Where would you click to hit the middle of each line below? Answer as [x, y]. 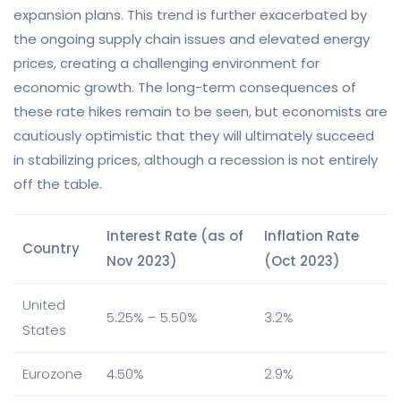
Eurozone [52, 374]
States [44, 330]
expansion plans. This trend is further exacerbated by [190, 15]
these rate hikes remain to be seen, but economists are [200, 112]
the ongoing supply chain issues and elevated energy [192, 39]
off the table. [58, 184]
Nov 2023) [142, 261]
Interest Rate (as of [175, 236]
